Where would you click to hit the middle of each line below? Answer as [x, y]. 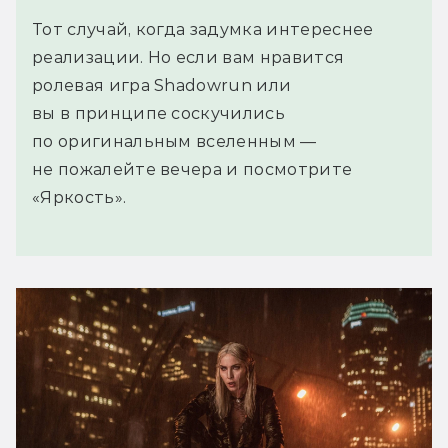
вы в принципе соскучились [159, 113]
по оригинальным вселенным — [174, 141]
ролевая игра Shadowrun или [162, 85]
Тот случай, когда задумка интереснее [203, 29]
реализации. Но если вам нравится [188, 57]
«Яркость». [79, 197]
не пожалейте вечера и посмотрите [192, 169]
